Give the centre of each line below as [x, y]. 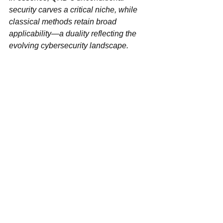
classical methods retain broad [64, 21]
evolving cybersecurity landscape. [69, 45]
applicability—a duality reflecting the [74, 33]
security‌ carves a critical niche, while [23, 9]
